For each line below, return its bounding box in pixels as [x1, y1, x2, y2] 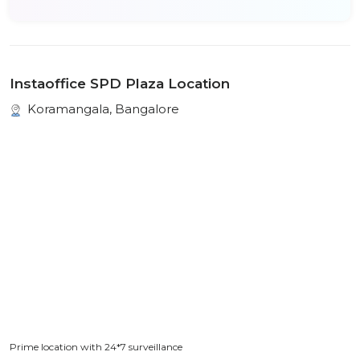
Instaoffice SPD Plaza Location [10, 76, 230, 92]
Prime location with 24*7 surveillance [10, 341, 182, 353]
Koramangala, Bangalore [24, 101, 179, 117]
